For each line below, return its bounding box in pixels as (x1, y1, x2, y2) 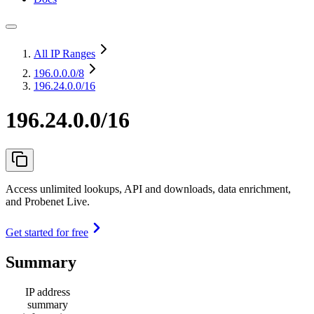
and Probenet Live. (6, 195, 90, 207)
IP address (25, 285, 70, 298)
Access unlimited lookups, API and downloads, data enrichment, (6, 182, 291, 195)
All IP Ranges (34, 48, 95, 60)
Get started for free (6, 226, 88, 238)
